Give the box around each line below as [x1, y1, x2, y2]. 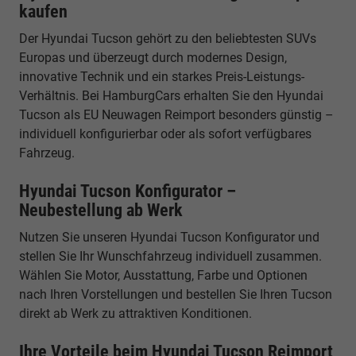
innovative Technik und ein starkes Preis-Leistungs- [19, 68, 304, 84]
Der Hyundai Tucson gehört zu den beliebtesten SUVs [19, 30, 316, 46]
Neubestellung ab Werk [19, 199, 183, 220]
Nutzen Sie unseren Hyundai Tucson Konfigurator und [19, 229, 319, 245]
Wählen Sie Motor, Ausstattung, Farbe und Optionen [19, 267, 308, 283]
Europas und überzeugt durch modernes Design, [19, 49, 287, 65]
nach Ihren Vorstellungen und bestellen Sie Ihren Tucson [19, 286, 332, 302]
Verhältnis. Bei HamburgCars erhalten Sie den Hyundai [19, 87, 323, 103]
